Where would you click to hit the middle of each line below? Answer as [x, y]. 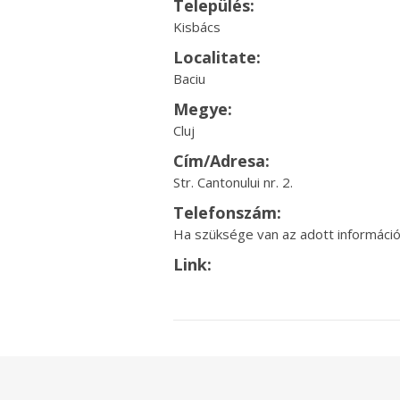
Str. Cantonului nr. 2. [233, 182]
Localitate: [217, 57]
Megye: [202, 109]
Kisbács [196, 27]
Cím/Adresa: [221, 161]
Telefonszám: [227, 212]
